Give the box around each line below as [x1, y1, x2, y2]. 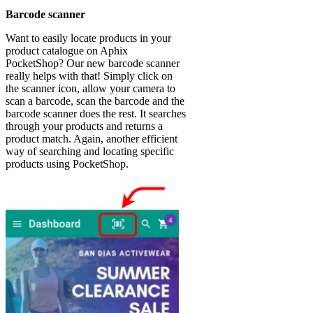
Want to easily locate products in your [6, 32, 171, 45]
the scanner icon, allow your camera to [6, 82, 175, 95]
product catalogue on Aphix [6, 45, 128, 57]
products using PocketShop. [6, 158, 129, 170]
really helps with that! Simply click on [6, 70, 173, 82]
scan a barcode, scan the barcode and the [6, 95, 184, 108]
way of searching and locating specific [6, 145, 174, 158]
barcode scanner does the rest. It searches [6, 108, 186, 120]
